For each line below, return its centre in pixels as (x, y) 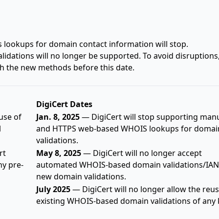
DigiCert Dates (64, 104)
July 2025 (53, 189)
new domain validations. (81, 176)
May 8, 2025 (59, 153)
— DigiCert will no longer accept (142, 153)
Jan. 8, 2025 (58, 117)
